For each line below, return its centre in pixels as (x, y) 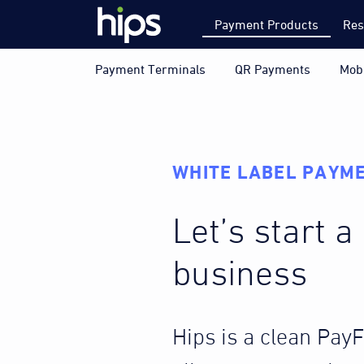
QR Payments (273, 69)
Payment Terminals (150, 69)
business (240, 275)
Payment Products (266, 24)
